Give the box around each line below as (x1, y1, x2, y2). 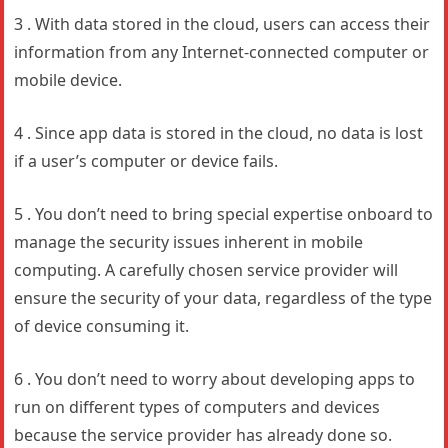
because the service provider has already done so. (14, 424, 393, 446)
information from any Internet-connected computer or (14, 41, 430, 63)
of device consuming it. (14, 315, 190, 337)
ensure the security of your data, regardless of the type (14, 287, 433, 309)
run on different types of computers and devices (14, 396, 381, 418)
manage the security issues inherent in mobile (14, 231, 364, 253)
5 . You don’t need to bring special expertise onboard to (14, 203, 434, 225)
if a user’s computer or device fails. (14, 150, 279, 172)
